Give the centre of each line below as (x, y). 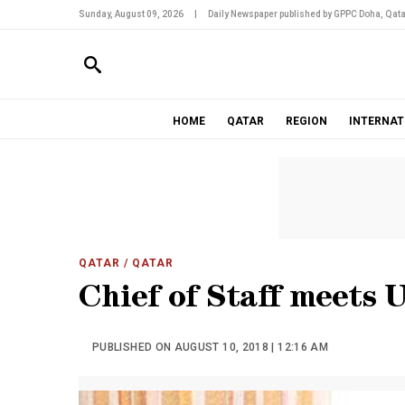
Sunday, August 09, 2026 (131, 14)
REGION (306, 121)
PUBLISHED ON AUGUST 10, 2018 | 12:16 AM (211, 347)
